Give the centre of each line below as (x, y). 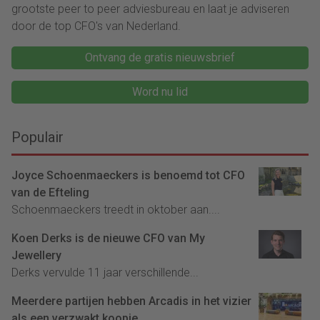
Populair (37, 137)
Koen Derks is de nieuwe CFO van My (108, 239)
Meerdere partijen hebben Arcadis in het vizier (131, 301)
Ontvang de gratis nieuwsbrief (160, 58)
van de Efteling (50, 193)
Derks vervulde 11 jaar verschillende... (105, 273)
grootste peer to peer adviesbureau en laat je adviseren (150, 9)
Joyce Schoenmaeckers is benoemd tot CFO (128, 176)
